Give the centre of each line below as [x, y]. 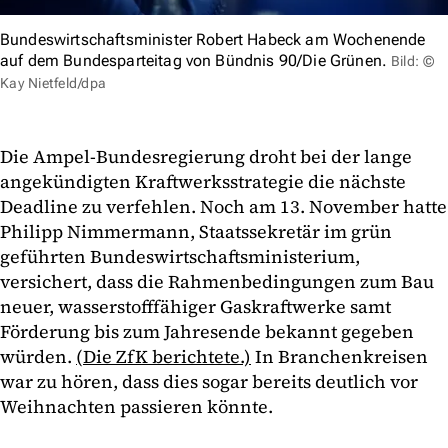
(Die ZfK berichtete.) [163, 357]
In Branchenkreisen [339, 357]
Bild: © [412, 61]
